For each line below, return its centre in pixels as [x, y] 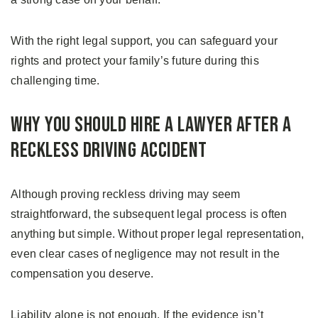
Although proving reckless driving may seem [126, 194]
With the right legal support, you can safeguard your [144, 41]
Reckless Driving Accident [109, 151]
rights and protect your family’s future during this [135, 61]
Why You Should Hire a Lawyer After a [151, 125]
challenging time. [55, 81]
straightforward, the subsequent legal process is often [149, 214]
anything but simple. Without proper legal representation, [158, 234]
